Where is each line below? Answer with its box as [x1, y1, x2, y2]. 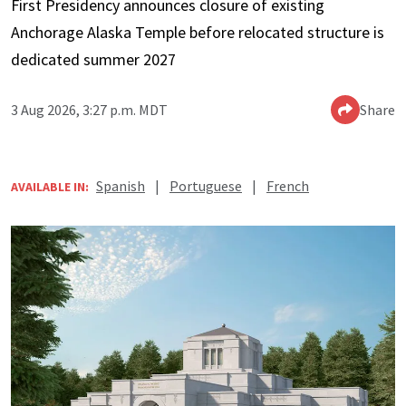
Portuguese [169, 176, 242, 195]
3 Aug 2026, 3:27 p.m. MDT [11, 100, 168, 119]
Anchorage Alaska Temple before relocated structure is [11, 21, 384, 43]
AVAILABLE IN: [11, 178, 89, 195]
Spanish [96, 176, 145, 195]
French [266, 176, 309, 195]
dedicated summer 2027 [11, 48, 176, 70]
